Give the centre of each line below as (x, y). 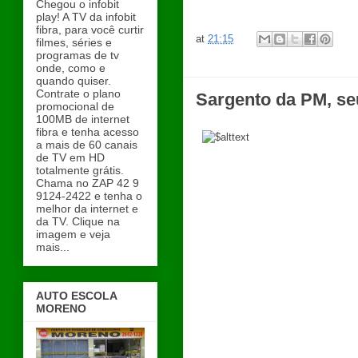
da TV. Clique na (78, 221)
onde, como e (71, 68)
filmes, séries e (74, 42)
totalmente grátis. (80, 170)
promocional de (75, 106)
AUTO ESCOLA (77, 296)
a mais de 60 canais (87, 144)
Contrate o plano (78, 93)
